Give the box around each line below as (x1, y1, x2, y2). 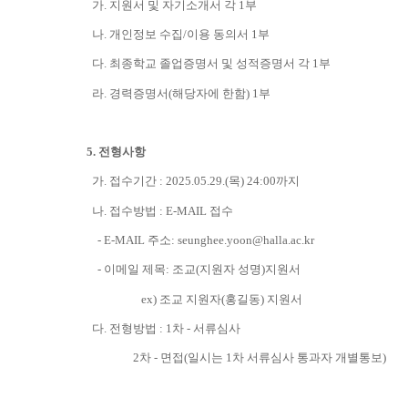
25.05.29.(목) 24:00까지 (178, 174, 300, 189)
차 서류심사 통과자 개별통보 (232, 351, 382, 365)
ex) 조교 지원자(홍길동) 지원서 (87, 291, 302, 306)
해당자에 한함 (172, 86, 246, 100)
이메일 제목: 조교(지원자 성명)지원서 (104, 262, 301, 277)
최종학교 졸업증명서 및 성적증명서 (109, 56, 295, 71)
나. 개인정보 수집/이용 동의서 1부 (87, 26, 270, 41)
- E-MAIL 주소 (87, 233, 171, 248)
